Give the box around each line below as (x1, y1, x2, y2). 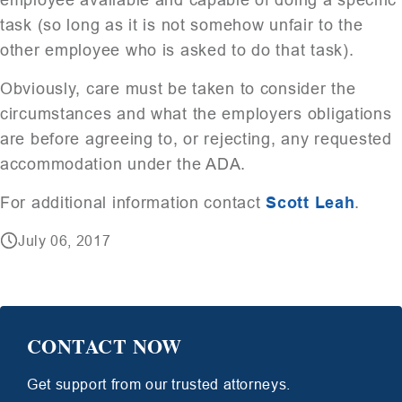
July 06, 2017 (18, 232, 111, 249)
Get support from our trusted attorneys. (27, 376, 291, 392)
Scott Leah (266, 193, 355, 212)
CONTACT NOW (27, 330, 182, 361)
